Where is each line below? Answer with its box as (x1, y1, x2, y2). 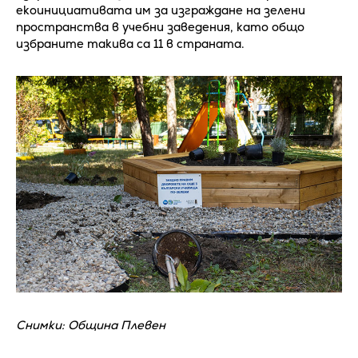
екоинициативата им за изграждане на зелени (16, 2, 305, 18)
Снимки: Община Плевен (16, 317, 165, 333)
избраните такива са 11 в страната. (16, 35, 245, 51)
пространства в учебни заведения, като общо (16, 18, 304, 34)
